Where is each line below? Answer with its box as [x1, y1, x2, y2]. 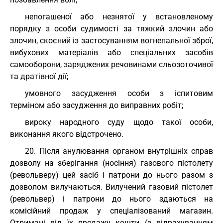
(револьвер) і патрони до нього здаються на [10, 194, 213, 204]
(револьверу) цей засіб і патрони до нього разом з [10, 170, 213, 180]
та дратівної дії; [10, 72, 68, 81]
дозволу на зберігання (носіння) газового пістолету [10, 158, 213, 168]
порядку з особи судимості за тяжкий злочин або [10, 24, 213, 33]
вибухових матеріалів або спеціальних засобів [10, 48, 213, 57]
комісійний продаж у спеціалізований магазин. [10, 206, 213, 216]
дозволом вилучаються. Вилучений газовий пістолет [10, 182, 213, 192]
